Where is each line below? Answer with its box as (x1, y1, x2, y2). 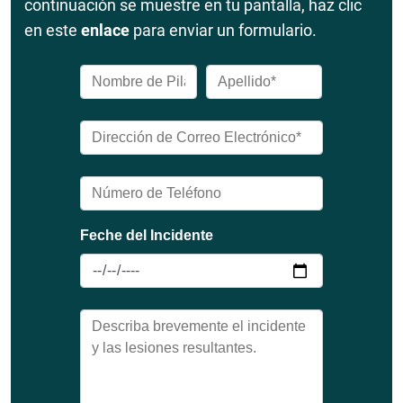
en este (24, 21, 81, 40)
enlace (81, 21, 130, 40)
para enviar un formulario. (130, 21, 317, 40)
